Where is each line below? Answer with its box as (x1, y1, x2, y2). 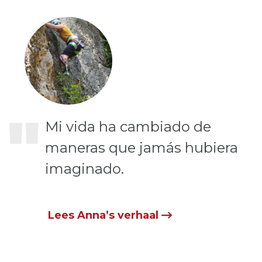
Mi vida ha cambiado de (45, 118, 212, 135)
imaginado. (45, 160, 125, 177)
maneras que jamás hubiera (45, 139, 239, 156)
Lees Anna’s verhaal (48, 209, 161, 222)
